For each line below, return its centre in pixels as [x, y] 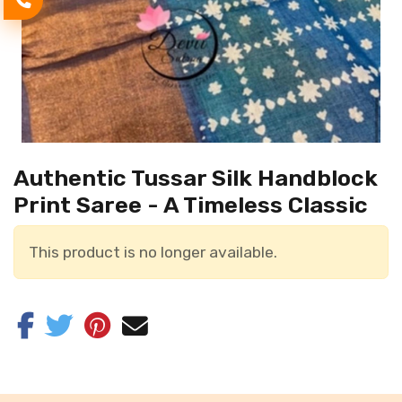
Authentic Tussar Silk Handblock [196, 178]
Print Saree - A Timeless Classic [191, 205]
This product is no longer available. [153, 252]
